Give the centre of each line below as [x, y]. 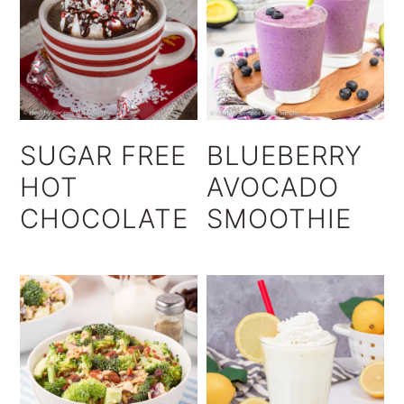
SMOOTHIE [280, 219]
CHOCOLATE [105, 219]
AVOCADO [273, 187]
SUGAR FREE [104, 156]
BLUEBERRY [285, 156]
